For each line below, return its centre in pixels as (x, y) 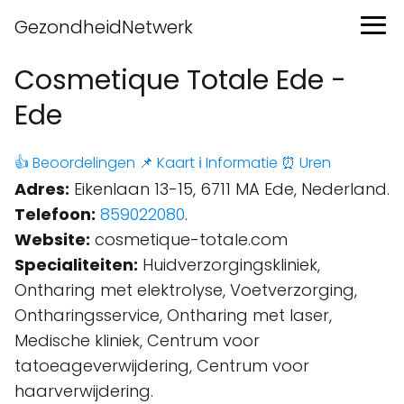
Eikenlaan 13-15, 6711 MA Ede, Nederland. (230, 189)
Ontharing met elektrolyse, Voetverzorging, (186, 290)
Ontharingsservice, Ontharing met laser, (173, 315)
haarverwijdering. (84, 391)
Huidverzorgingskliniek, (229, 265)
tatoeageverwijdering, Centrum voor (162, 366)
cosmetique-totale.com (189, 239)
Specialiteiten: (76, 265)
